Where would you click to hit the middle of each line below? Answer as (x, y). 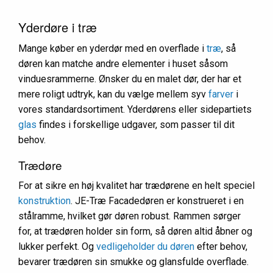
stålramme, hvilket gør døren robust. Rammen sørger (129, 216)
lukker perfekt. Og (57, 246)
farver (221, 94)
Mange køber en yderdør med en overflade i (112, 48)
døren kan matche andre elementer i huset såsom (123, 64)
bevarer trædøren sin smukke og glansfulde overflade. (133, 262)
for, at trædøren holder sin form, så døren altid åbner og (135, 231)
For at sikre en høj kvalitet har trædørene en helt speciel (136, 186)
